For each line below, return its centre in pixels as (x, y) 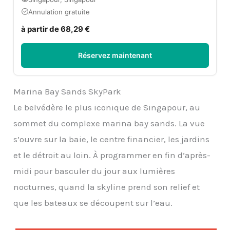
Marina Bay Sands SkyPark (68, 91)
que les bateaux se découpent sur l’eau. (93, 203)
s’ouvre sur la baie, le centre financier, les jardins (112, 139)
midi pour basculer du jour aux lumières (94, 171)
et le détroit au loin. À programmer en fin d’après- (112, 155)
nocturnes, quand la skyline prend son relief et (107, 187)
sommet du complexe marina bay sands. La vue (109, 123)
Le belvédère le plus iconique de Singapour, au (107, 107)
